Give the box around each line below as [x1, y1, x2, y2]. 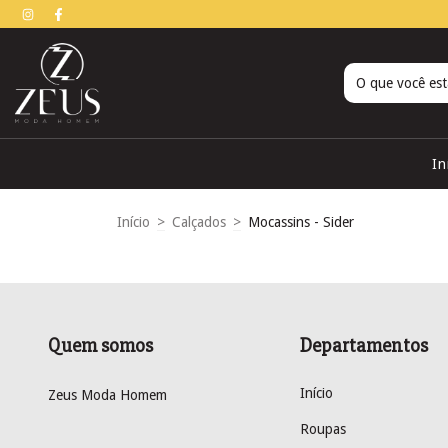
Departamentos [299, 333, 428, 358]
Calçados [172, 214, 226, 230]
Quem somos [48, 333, 153, 358]
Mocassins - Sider [248, 214, 354, 230]
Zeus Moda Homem [48, 386, 167, 403]
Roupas [299, 420, 346, 437]
